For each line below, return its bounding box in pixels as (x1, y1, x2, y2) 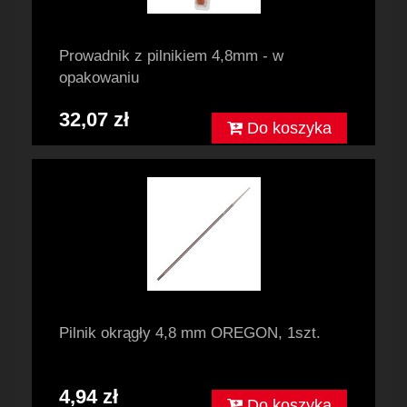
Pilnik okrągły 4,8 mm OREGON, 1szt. (59, 324, 321, 342)
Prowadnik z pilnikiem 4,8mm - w (59, 47, 283, 65)
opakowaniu (59, 69, 139, 87)
